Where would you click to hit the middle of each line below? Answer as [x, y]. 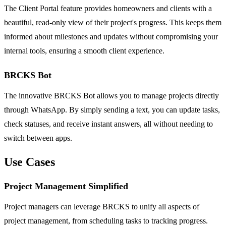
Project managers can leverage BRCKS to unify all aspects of [102, 207]
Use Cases [30, 162]
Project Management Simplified [66, 186]
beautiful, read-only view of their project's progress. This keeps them [113, 23]
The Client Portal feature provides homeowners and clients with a [108, 9]
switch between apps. [38, 138]
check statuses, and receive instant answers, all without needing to [108, 124]
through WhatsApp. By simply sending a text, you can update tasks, [112, 110]
